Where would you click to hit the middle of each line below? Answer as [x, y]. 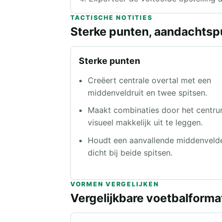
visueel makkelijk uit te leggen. [145, 123]
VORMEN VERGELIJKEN [115, 184]
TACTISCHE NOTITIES [111, 18]
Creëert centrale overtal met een [150, 80]
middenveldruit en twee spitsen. [148, 92]
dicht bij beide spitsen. [130, 152]
